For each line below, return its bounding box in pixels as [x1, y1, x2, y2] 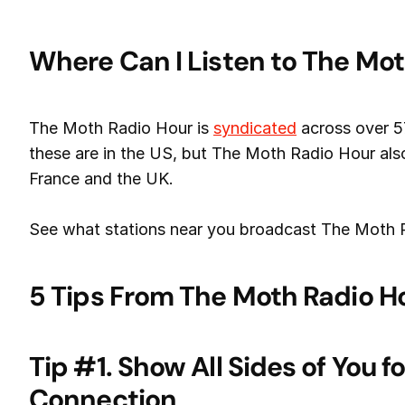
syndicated [213, 118, 297, 137]
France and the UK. [29, 168, 174, 188]
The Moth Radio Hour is [29, 118, 213, 137]
